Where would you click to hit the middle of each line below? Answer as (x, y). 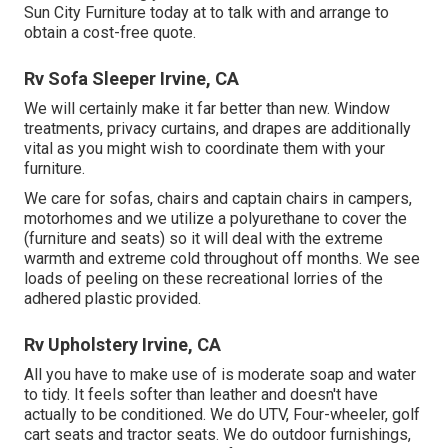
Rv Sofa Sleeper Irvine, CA (131, 78)
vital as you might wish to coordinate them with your (204, 148)
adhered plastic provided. (112, 298)
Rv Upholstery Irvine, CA (122, 344)
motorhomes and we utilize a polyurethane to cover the (215, 218)
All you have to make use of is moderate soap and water (220, 374)
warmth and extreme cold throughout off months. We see (222, 258)
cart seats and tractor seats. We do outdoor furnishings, (217, 434)
